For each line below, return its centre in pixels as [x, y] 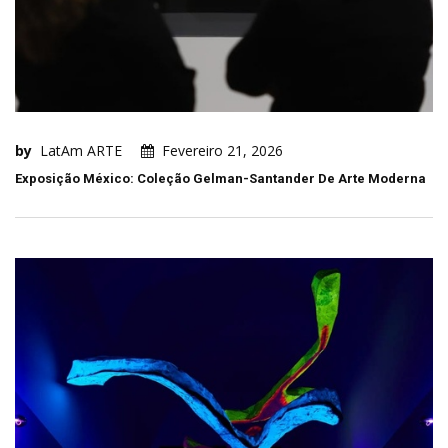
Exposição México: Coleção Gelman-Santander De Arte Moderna [220, 179]
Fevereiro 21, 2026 [222, 151]
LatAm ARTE [81, 151]
